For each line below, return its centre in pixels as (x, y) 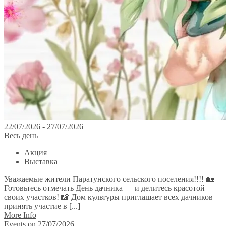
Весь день (21, 136)
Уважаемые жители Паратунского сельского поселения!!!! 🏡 (109, 179)
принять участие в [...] (42, 206)
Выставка (41, 162)
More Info (20, 215)
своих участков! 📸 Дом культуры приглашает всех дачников (108, 197)
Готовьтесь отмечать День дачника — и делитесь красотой (104, 188)
